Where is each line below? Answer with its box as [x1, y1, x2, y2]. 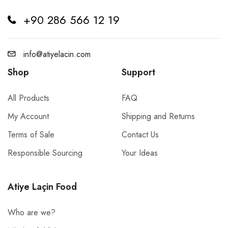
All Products [8, 92, 49, 104]
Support [122, 65, 155, 79]
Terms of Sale [8, 128, 54, 140]
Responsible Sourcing [8, 147, 82, 159]
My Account [8, 110, 49, 122]
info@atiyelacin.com [23, 48, 91, 60]
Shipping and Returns [122, 110, 195, 122]
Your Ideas [122, 147, 158, 159]
